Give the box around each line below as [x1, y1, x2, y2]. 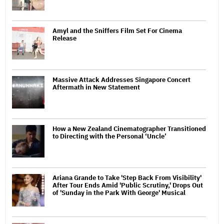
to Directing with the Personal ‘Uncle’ [52, 131, 166, 140]
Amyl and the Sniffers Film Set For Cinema [52, 26, 182, 35]
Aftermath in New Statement [52, 82, 140, 91]
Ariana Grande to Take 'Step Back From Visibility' [52, 173, 201, 182]
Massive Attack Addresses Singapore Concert [52, 75, 190, 84]
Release [52, 33, 76, 42]
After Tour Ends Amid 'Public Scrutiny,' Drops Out [52, 180, 203, 189]
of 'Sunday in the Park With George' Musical [52, 188, 185, 197]
